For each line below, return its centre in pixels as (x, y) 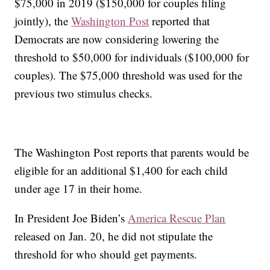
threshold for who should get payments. (106, 254)
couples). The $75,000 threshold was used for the (129, 75)
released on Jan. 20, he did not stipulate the (114, 236)
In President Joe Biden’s (71, 218)
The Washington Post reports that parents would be (132, 152)
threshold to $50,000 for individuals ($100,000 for (132, 57)
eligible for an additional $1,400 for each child (121, 171)
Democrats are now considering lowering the (117, 39)
